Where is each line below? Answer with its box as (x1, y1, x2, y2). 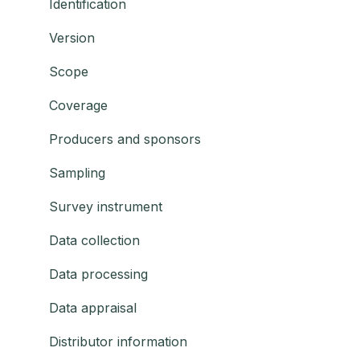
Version (49, 30, 95, 47)
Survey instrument (49, 198, 162, 215)
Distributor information (49, 333, 187, 350)
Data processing (49, 266, 148, 283)
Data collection (49, 232, 140, 249)
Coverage (49, 97, 108, 114)
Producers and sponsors (49, 131, 201, 148)
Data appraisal (49, 300, 137, 317)
